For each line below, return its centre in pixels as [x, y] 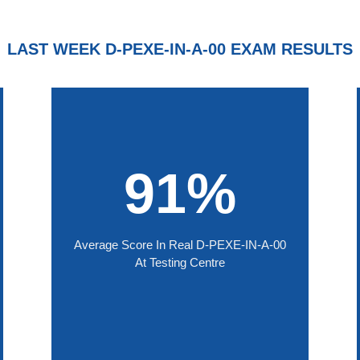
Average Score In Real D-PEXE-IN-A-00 [180, 244]
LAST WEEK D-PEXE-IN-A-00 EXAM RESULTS [180, 49]
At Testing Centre [180, 262]
